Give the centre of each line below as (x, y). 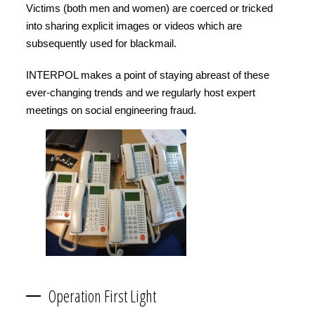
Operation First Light (102, 296)
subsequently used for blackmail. (101, 43)
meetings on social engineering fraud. (114, 110)
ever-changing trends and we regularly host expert (141, 92)
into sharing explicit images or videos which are (134, 25)
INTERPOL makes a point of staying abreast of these (148, 75)
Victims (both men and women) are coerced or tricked (149, 8)
